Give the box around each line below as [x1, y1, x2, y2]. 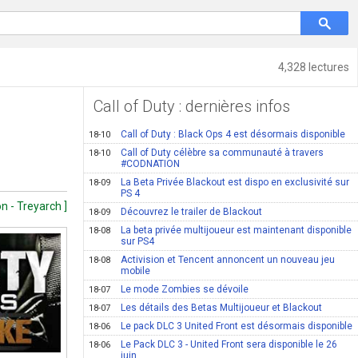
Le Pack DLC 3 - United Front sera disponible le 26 [121, 339, 338, 350]
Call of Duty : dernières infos [93, 97, 291, 116]
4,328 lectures [278, 61, 349, 74]
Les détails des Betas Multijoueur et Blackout [121, 302, 323, 313]
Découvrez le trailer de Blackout [121, 206, 263, 217]
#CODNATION [121, 158, 181, 169]
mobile [121, 265, 151, 276]
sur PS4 [121, 236, 155, 247]
